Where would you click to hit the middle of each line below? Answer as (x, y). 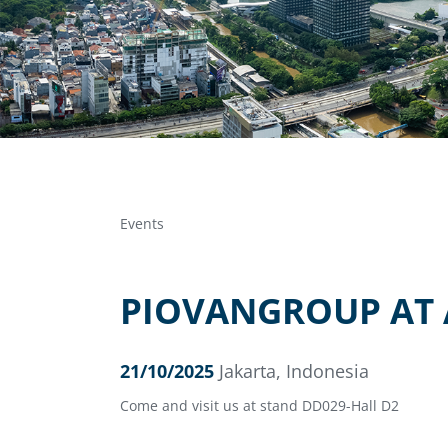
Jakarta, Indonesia (293, 371)
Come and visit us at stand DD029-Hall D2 (259, 406)
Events (141, 224)
